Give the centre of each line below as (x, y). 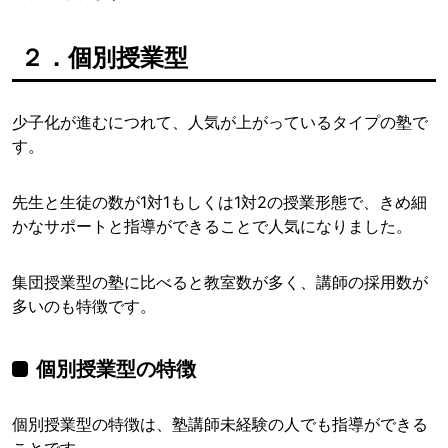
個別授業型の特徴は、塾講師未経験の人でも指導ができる (220, 424)
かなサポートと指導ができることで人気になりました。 (212, 226)
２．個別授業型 (104, 58)
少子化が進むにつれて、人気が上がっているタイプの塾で (220, 122)
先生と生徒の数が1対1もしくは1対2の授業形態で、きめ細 (219, 202)
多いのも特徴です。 (84, 306)
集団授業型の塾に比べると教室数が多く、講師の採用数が (220, 282)
